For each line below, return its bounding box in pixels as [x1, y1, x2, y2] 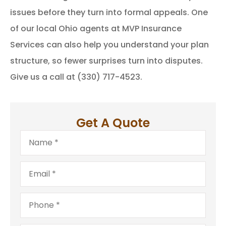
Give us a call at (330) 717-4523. [10, 71, 142, 83]
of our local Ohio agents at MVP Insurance [10, 22, 182, 34]
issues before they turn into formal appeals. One [10, 6, 208, 18]
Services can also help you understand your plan [10, 38, 209, 50]
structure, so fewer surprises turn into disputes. [10, 54, 203, 67]
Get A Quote [76, 115, 150, 132]
